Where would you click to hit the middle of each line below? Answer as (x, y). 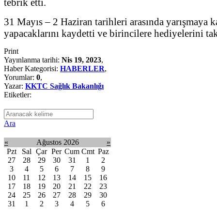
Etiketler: (18, 94)
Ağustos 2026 (58, 142)
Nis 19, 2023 (81, 60)
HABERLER (82, 68)
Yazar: (15, 86)
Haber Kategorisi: (32, 68)
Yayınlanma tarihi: (33, 60)
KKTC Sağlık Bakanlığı (64, 86)
